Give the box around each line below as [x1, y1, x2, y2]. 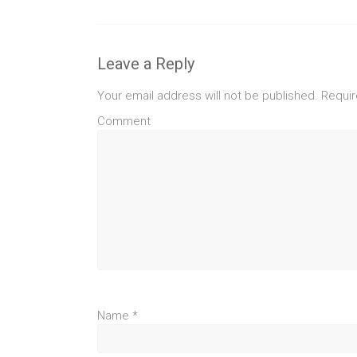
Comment [97, 113, 151, 128]
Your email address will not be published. [97, 88, 318, 103]
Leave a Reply [97, 53, 194, 73]
